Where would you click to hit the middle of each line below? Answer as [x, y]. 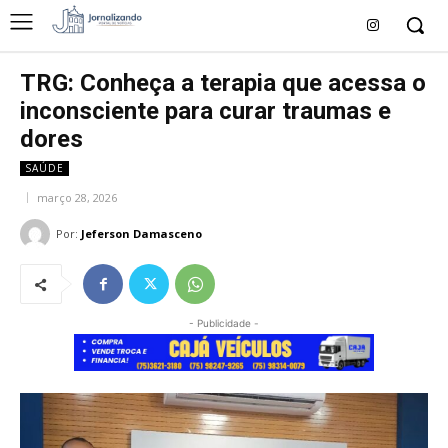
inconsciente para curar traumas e [205, 111]
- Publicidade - [224, 323]
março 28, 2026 [77, 198]
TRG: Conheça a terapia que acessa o [223, 83]
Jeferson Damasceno [141, 234]
